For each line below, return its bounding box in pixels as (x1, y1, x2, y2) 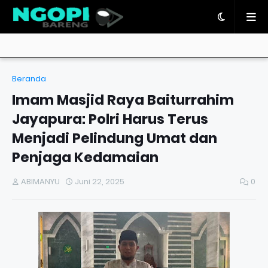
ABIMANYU (21, 176, 60, 187)
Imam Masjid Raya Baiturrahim (12, 90, 234, 109)
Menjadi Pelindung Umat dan (12, 129, 217, 148)
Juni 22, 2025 (75, 176, 124, 187)
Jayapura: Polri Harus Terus (12, 109, 208, 129)
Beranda (12, 73, 46, 84)
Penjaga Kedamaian (12, 148, 159, 167)
